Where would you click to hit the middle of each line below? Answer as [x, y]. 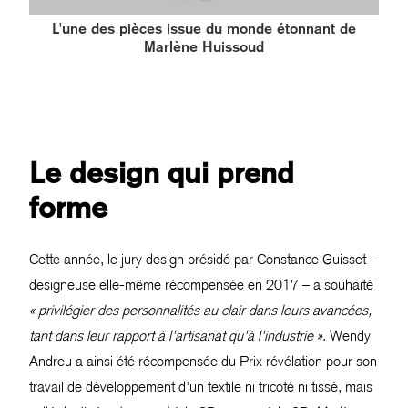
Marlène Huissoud [204, 47]
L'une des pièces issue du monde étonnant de [204, 29]
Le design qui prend [162, 173]
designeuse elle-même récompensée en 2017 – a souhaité [201, 285]
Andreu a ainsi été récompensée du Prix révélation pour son [203, 362]
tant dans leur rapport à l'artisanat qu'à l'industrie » [176, 336]
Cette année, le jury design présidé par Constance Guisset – [203, 260]
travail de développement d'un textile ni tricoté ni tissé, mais [201, 387]
